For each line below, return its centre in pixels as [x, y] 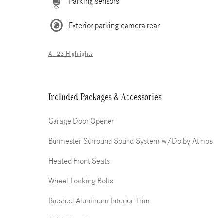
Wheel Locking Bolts [81, 181]
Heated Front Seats [79, 161]
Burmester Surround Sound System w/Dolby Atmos [130, 141]
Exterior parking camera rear [114, 25]
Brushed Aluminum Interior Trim [99, 201]
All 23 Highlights [71, 54]
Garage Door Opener [81, 121]
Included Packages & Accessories [105, 97]
